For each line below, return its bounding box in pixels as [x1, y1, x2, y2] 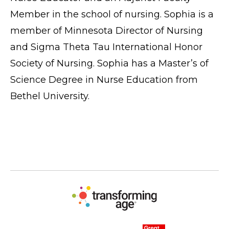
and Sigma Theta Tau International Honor [10, 41, 202, 53]
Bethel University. [10, 90, 89, 102]
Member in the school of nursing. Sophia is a [10, 9, 214, 20]
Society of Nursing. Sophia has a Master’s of [10, 58, 209, 69]
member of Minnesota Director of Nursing [10, 25, 203, 36]
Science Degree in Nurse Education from [10, 74, 198, 85]
